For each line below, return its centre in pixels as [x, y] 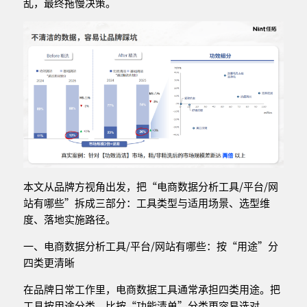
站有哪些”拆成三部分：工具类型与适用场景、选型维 [146, 203]
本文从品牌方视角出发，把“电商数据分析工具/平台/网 [150, 186]
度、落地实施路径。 [69, 219]
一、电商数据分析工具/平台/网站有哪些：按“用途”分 [150, 246]
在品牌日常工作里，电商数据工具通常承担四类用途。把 [151, 289]
